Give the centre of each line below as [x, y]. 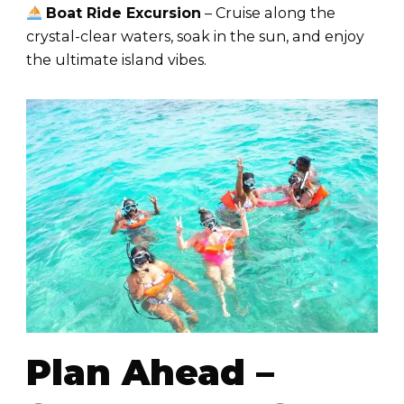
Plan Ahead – [150, 372]
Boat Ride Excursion [124, 14]
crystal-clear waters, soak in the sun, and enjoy [195, 37]
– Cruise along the [269, 14]
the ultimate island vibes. [116, 60]
